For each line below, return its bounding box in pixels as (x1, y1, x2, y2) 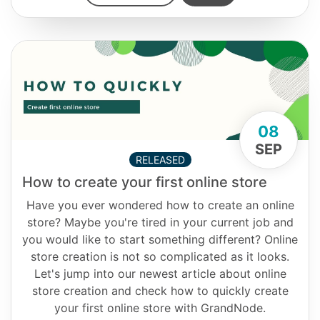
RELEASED (135, 154, 185, 166)
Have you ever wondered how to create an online (26, 198, 294, 212)
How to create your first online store (22, 174, 267, 191)
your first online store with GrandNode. (54, 301, 266, 315)
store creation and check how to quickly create (31, 284, 289, 298)
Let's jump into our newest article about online (34, 266, 286, 281)
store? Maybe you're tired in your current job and (26, 215, 294, 229)
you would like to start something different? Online (22, 232, 298, 246)
